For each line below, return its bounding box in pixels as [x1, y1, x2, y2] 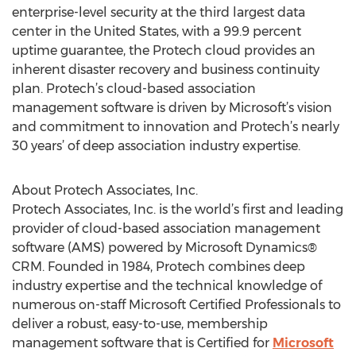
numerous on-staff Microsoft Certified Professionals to [12, 297, 341, 312]
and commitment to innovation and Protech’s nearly [12, 119, 339, 134]
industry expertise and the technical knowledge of [12, 278, 322, 293]
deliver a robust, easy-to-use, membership [12, 316, 268, 331]
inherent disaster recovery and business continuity [12, 62, 319, 77]
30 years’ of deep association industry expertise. [12, 138, 300, 153]
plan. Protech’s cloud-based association [12, 81, 256, 96]
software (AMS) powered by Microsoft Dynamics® [12, 240, 317, 255]
